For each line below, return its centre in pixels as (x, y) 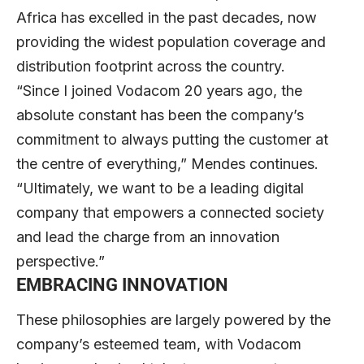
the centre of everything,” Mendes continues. (167, 163)
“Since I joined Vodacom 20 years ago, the (159, 90)
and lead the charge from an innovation (148, 236)
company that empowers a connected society (170, 212)
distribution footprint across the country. (151, 66)
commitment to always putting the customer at (172, 139)
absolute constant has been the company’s (160, 115)
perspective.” (61, 261)
